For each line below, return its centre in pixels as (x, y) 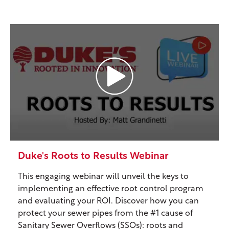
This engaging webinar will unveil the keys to (103, 177)
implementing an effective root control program (111, 189)
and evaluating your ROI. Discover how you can (108, 202)
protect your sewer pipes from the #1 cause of (105, 214)
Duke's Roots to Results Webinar (93, 157)
